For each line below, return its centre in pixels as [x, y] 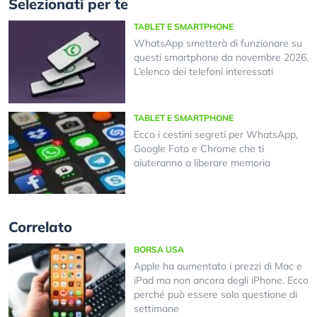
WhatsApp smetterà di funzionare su [218, 44]
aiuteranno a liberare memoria [202, 162]
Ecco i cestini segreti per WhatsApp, [215, 134]
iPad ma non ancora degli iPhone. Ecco [221, 281]
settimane [156, 309]
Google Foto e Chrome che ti [198, 148]
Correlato [40, 227]
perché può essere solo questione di [215, 295]
